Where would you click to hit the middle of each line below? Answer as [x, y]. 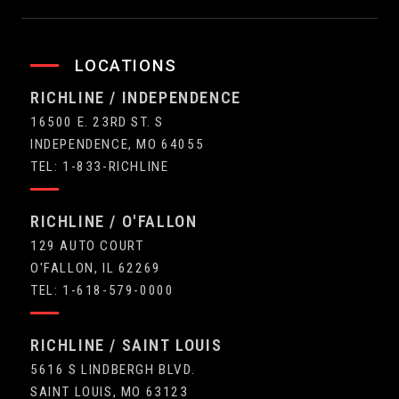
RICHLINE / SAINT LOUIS [126, 345]
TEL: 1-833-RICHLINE [100, 166]
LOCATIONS [126, 65]
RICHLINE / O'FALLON [114, 221]
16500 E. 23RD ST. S [97, 122]
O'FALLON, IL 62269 [96, 268]
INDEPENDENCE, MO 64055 [118, 144]
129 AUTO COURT [87, 245]
